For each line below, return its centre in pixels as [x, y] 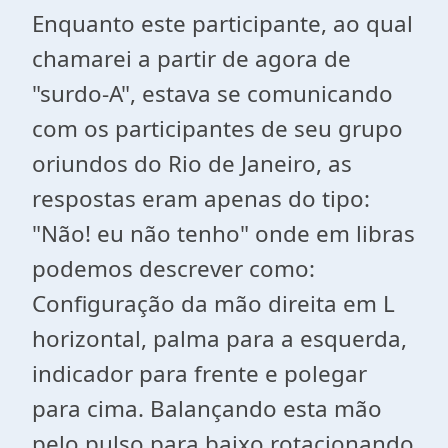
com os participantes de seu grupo [217, 128]
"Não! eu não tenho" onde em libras [223, 233]
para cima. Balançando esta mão [207, 408]
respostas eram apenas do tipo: [201, 198]
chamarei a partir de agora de [191, 58]
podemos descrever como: [173, 268]
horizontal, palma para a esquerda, [219, 338]
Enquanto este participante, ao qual [222, 23]
